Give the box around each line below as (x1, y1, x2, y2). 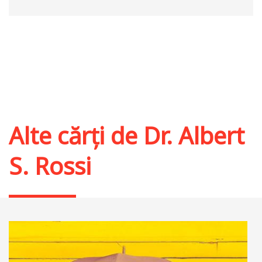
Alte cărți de (9, 119, 143, 152)
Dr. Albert (143, 119, 244, 152)
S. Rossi (9, 150, 91, 182)
